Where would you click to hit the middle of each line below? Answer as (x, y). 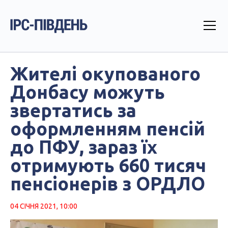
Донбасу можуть (88, 92)
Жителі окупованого (105, 74)
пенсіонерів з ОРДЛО (108, 183)
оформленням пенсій (108, 129)
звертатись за (73, 110)
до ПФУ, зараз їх (84, 147)
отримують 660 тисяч (108, 165)
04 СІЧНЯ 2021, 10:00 (44, 206)
